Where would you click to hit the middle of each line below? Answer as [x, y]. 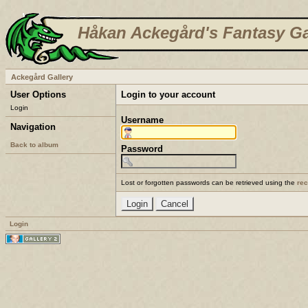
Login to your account [168, 95]
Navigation [33, 127]
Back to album [34, 144]
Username [142, 120]
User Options [38, 95]
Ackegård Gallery [42, 77]
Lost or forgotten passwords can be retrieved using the [209, 183]
